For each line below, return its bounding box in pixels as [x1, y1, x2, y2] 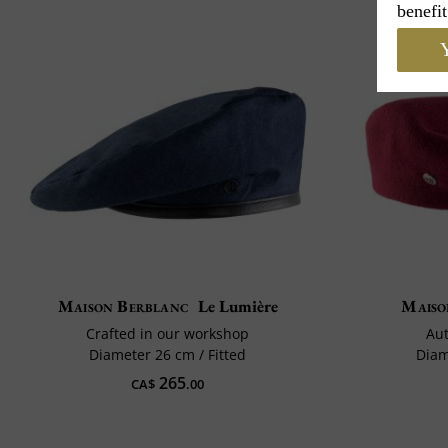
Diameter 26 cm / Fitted [89, 345, 247, 365]
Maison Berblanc [57, 295, 189, 318]
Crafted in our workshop [86, 324, 250, 344]
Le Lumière [197, 295, 278, 318]
